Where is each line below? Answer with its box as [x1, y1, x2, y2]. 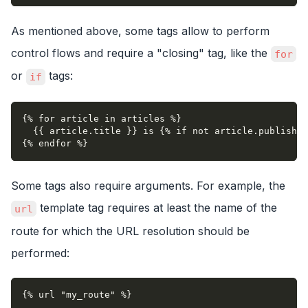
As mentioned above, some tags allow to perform [11, 23, 269, 38]
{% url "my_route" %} [22, 289, 132, 300]
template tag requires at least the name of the [36, 201, 277, 214]
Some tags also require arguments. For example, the [11, 179, 285, 192]
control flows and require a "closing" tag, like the [11, 45, 271, 60]
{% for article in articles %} [22, 113, 181, 124]
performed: [11, 245, 69, 260]
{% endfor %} [22, 138, 88, 148]
